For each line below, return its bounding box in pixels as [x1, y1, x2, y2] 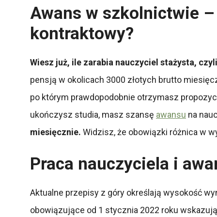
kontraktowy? [30, 23, 134, 44]
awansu [156, 109, 186, 120]
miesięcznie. [30, 126, 83, 137]
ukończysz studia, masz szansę [30, 109, 156, 120]
